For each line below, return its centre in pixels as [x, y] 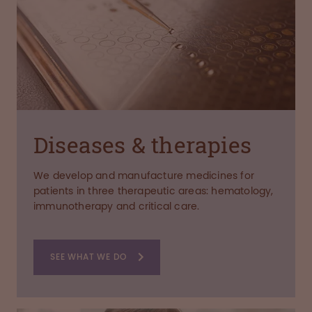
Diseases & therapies [142, 145]
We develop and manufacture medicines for [144, 176]
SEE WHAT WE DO [89, 257]
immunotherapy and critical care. [117, 206]
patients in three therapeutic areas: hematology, [154, 191]
